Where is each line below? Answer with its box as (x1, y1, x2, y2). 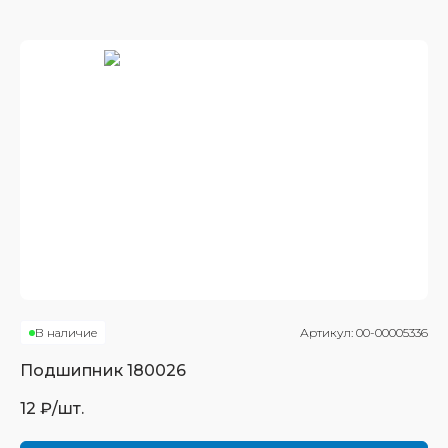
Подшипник (20, 361, 127, 380)
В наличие (35, 325, 97, 340)
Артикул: (300, 325, 356, 340)
